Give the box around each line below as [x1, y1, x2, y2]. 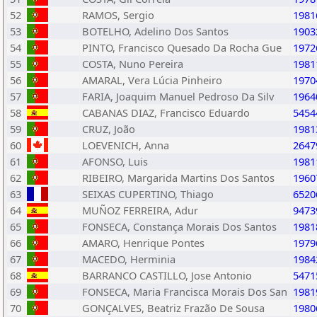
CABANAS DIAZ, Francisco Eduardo [82, 105, 250, 120]
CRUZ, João [82, 122, 135, 136]
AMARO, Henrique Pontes [82, 236, 204, 250]
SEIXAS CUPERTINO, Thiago [82, 187, 214, 201]
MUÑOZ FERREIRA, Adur [82, 203, 198, 217]
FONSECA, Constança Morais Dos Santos [82, 219, 277, 234]
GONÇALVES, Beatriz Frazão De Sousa [82, 301, 265, 315]
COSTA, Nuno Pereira [82, 57, 183, 71]
